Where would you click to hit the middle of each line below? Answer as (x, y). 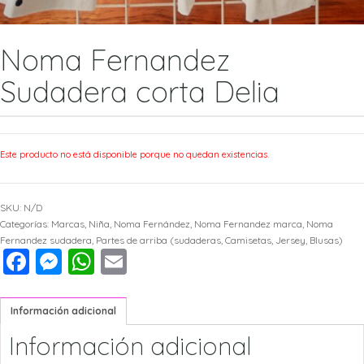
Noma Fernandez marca (248, 223)
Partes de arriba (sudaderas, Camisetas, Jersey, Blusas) (219, 240)
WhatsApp (158, 261)
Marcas (68, 223)
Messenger (128, 261)
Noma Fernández (152, 223)
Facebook (90, 261)
